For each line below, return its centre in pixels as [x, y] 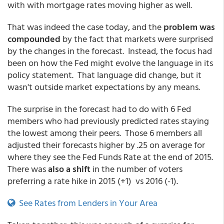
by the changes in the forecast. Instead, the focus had [110, 51]
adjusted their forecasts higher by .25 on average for [106, 145]
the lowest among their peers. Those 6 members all [105, 133]
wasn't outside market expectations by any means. [104, 87]
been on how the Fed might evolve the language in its [110, 63]
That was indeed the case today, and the [85, 27]
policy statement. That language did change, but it [104, 75]
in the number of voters [137, 169]
